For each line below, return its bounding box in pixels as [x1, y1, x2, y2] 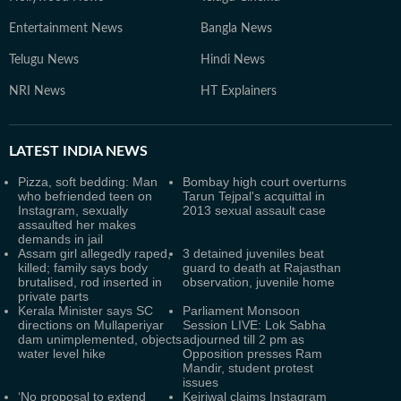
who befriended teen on [18, 189, 152, 203]
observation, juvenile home [183, 275, 335, 289]
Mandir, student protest [183, 361, 313, 375]
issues [183, 375, 218, 389]
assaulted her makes [18, 218, 136, 232]
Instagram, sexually [18, 203, 128, 218]
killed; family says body [18, 260, 148, 275]
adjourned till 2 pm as [183, 332, 304, 346]
